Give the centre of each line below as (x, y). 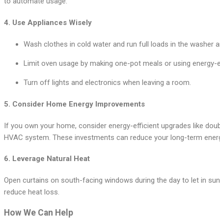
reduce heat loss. (32, 192)
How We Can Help (39, 212)
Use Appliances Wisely (52, 22)
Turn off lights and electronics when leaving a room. (107, 82)
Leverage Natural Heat (51, 159)
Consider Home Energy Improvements (79, 104)
